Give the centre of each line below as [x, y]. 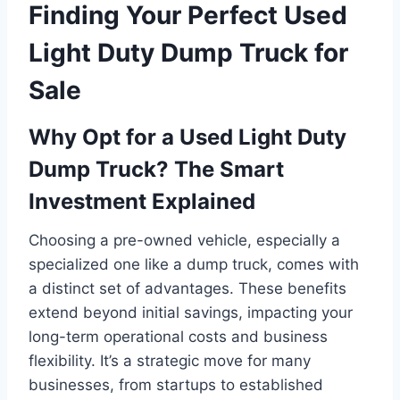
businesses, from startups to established [176, 384]
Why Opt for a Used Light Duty [187, 137]
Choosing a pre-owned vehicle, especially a [184, 240]
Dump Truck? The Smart [156, 169]
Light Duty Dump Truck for [188, 52]
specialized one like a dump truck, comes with [194, 264]
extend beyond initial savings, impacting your [191, 312]
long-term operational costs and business [178, 336]
